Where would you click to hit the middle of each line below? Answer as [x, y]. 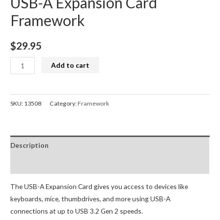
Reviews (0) [29, 164]
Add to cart [70, 65]
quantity [23, 124]
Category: [64, 103]
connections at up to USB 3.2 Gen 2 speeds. [77, 211]
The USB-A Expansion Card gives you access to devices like [99, 187]
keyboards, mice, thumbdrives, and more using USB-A [91, 199]
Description [30, 145]
